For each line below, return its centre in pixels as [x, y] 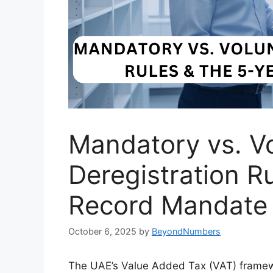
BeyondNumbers [186, 231]
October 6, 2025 [102, 231]
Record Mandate [168, 205]
